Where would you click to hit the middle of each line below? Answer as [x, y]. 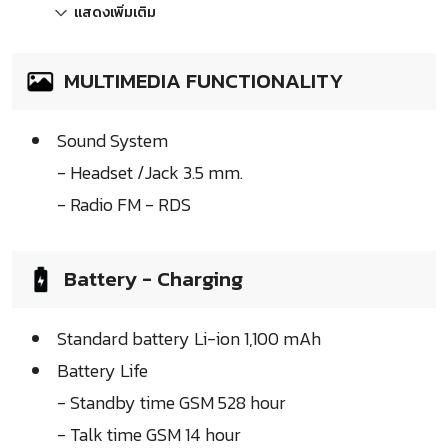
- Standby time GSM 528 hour [171, 402]
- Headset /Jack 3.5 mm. [150, 172]
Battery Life [102, 370]
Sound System [112, 140]
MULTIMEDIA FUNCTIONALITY [204, 80]
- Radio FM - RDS [124, 204]
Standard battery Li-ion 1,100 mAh [189, 338]
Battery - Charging [153, 278]
